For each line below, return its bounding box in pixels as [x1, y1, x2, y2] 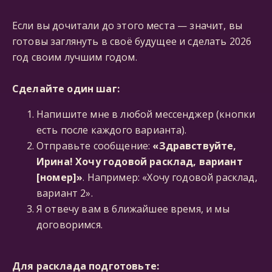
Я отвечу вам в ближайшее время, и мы [36, 202, 229, 216]
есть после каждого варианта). [36, 123, 187, 137]
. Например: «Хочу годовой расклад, [83, 171, 257, 184]
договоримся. [36, 218, 103, 231]
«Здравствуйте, [152, 139, 237, 152]
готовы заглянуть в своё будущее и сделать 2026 [12, 35, 252, 48]
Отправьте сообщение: [36, 139, 153, 152]
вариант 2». [36, 186, 93, 200]
